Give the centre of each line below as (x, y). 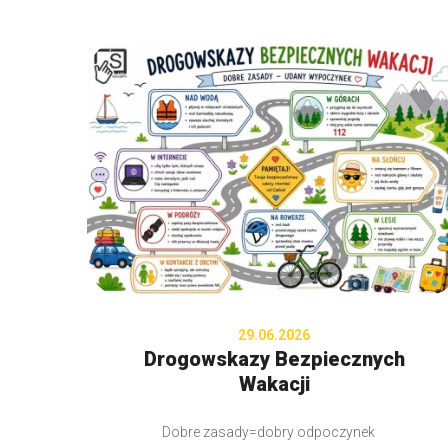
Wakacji (274, 384)
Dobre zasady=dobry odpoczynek (274, 432)
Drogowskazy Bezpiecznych (274, 359)
